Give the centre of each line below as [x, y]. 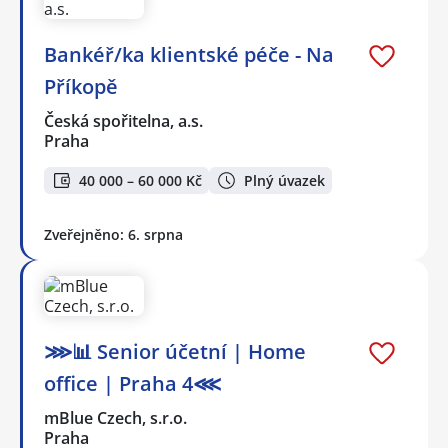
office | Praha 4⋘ [132, 383]
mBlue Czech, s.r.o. [116, 417]
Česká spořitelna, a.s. [124, 121]
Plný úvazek [284, 180]
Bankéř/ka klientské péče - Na [189, 55]
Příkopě [81, 87]
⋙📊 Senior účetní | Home [175, 351]
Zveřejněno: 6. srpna [113, 234]
